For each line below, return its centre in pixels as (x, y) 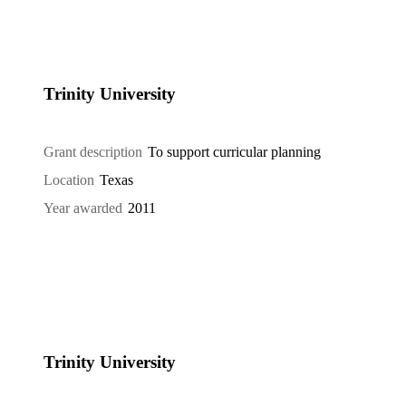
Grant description (93, 152)
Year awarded (83, 208)
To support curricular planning (235, 152)
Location (69, 180)
